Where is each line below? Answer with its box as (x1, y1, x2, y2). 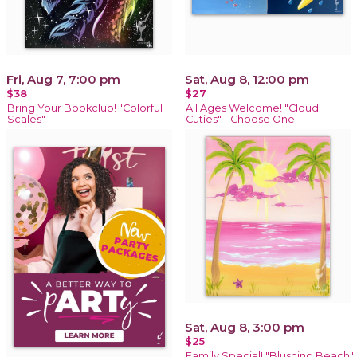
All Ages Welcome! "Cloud (186, 101, 319, 114)
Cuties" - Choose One (186, 112, 295, 125)
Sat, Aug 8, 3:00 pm (185, 319, 304, 335)
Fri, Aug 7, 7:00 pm (6, 71, 120, 87)
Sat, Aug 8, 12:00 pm (185, 71, 309, 87)
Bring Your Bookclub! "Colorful (7, 101, 163, 114)
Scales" (7, 112, 45, 125)
